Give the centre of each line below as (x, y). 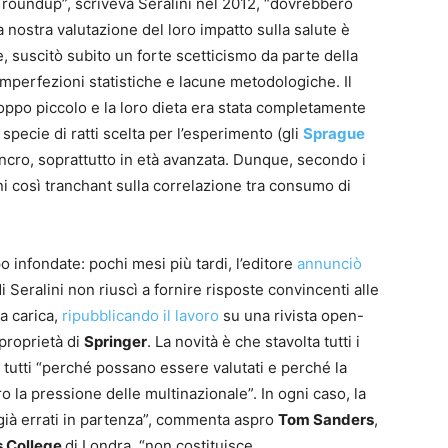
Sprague (334, 134)
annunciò (329, 264)
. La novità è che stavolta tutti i (253, 342)
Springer (115, 342)
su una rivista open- (291, 316)
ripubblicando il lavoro (140, 316)
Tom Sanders (326, 420)
